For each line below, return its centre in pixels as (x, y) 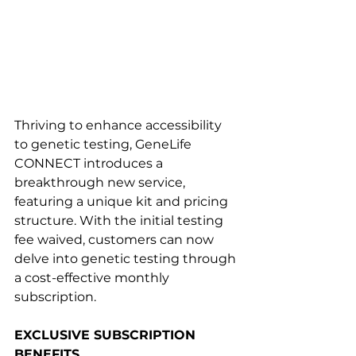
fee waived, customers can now (116, 240)
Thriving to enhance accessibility (120, 125)
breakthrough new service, (101, 182)
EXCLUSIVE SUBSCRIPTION (107, 335)
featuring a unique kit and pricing (123, 201)
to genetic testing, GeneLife (104, 144)
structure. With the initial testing (120, 221)
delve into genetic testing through (127, 259)
